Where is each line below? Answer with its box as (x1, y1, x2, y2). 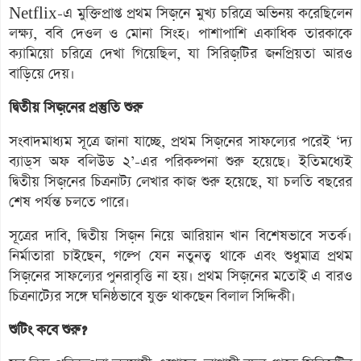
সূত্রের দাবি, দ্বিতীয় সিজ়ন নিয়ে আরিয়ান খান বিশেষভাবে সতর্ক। (9, 226, 352, 246)
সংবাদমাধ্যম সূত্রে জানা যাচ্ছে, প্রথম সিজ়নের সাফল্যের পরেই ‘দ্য (9, 131, 352, 151)
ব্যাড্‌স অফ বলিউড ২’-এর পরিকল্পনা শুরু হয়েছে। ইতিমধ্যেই (9, 151, 352, 172)
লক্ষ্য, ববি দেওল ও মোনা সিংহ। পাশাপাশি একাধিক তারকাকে (9, 23, 352, 44)
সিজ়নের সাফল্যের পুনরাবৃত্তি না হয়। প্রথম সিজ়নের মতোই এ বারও (9, 266, 352, 286)
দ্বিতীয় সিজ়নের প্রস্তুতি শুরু (9, 98, 143, 118)
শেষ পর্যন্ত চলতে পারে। (9, 192, 130, 212)
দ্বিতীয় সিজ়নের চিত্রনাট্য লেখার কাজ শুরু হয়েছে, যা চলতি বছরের (9, 172, 352, 192)
